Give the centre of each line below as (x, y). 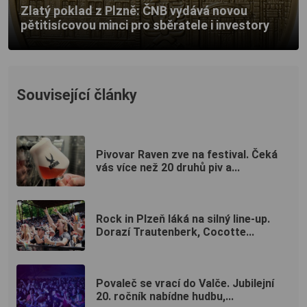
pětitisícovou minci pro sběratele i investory (145, 25)
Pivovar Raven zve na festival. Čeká (187, 154)
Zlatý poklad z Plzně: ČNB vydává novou (134, 11)
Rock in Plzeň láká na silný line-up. (183, 219)
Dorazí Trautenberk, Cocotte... (175, 232)
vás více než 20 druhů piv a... (168, 167)
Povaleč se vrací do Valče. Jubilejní (185, 283)
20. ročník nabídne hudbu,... (165, 296)
